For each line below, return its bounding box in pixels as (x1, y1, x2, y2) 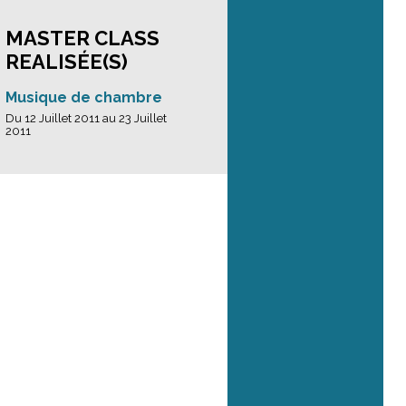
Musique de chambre (5, 89, 162, 106)
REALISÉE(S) (5, 50, 128, 73)
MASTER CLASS (5, 26, 159, 50)
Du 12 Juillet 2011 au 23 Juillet (5, 111, 167, 125)
